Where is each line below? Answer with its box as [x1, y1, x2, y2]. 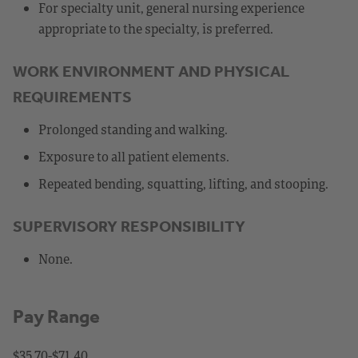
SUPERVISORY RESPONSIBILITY [13, 216, 245, 236]
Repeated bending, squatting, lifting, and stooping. [38, 174, 328, 193]
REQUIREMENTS [13, 86, 132, 106]
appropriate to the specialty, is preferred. [38, 19, 273, 38]
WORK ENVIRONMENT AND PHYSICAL [13, 61, 289, 81]
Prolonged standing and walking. [38, 120, 228, 138]
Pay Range [13, 304, 100, 328]
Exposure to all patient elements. [38, 147, 229, 165]
